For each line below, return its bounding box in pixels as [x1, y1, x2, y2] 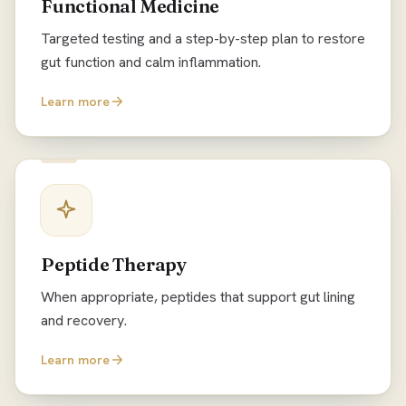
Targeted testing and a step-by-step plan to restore [41, 29, 365, 48]
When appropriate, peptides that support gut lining [41, 287, 355, 306]
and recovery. [41, 311, 127, 330]
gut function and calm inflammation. [41, 53, 261, 72]
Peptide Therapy [41, 253, 187, 275]
